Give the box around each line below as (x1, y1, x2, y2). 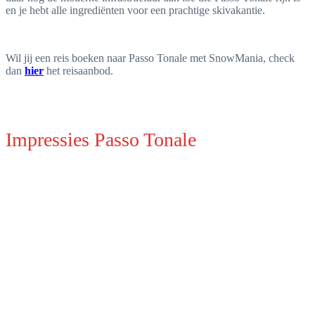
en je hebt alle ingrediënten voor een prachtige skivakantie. (6, 4, 265, 17)
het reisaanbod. (44, 65, 113, 77)
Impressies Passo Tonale (6, 129, 196, 151)
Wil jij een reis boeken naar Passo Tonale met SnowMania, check (6, 52, 295, 65)
